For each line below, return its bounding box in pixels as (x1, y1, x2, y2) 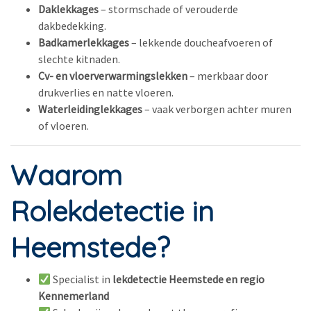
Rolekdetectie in (10, 194, 214, 228)
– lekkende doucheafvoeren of (129, 35, 273, 49)
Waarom (10, 158, 122, 192)
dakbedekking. (38, 19, 106, 33)
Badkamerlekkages (38, 35, 129, 49)
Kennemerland (38, 289, 109, 303)
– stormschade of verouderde (99, 2, 238, 16)
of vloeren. (38, 119, 89, 133)
